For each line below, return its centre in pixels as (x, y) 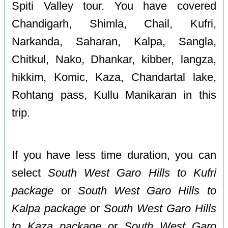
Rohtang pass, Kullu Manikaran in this (114, 95)
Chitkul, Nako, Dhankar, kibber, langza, (114, 59)
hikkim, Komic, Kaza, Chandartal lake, (114, 77)
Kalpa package (49, 209)
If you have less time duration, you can (114, 155)
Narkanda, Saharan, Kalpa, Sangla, (114, 41)
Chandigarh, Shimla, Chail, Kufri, (114, 24)
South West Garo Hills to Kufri (132, 173)
